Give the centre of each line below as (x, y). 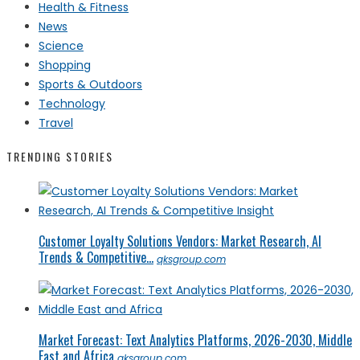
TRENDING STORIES (60, 157)
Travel (56, 123)
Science (61, 45)
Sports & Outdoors (90, 84)
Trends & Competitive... (96, 257)
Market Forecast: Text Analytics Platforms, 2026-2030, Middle (195, 340)
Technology (72, 103)
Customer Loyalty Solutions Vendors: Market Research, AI (180, 241)
